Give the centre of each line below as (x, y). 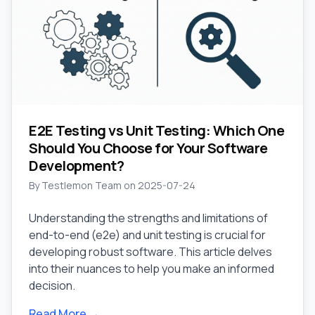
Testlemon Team (82, 185)
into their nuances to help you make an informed (152, 269)
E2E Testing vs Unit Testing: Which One (156, 130)
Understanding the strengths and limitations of (148, 218)
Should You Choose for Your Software (148, 148)
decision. (52, 285)
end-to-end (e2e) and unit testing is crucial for (147, 235)
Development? (76, 166)
